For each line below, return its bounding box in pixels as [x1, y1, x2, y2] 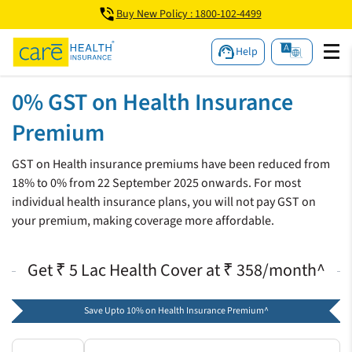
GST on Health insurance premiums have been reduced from [12, 156, 330, 174]
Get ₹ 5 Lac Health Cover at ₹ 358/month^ [27, 258, 325, 284]
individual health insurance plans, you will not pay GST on [12, 193, 316, 211]
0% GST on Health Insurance [12, 86, 293, 120]
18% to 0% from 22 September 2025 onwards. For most [12, 174, 301, 192]
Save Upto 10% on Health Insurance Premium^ [83, 304, 269, 318]
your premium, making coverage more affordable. [12, 212, 274, 230]
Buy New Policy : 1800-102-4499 [115, 5, 262, 22]
